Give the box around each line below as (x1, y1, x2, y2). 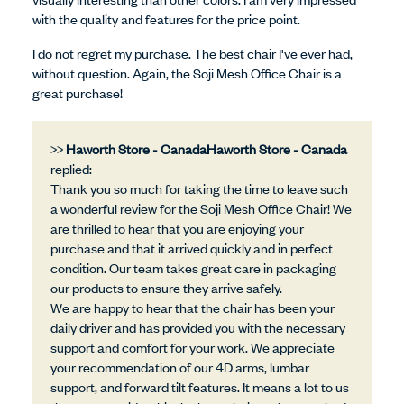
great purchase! (32, 83, 123, 103)
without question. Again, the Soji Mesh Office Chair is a (32, 63, 342, 83)
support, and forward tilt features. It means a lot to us (50, 377, 349, 397)
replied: (50, 159, 92, 179)
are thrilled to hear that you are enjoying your (50, 218, 304, 238)
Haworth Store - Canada (207, 139, 347, 159)
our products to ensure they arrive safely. (50, 278, 282, 298)
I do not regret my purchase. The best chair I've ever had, (32, 43, 353, 63)
